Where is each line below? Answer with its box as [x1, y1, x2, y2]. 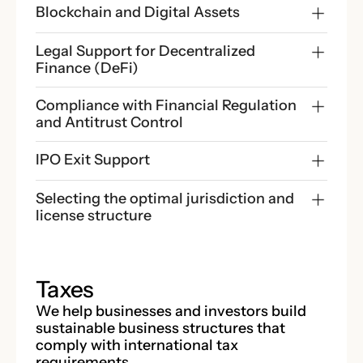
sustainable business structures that [36, 319, 285, 338]
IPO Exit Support [36, 150, 150, 169]
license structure [36, 207, 152, 225]
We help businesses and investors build [36, 302, 306, 321]
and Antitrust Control [36, 113, 183, 131]
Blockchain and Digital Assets [36, 2, 240, 21]
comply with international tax [36, 336, 238, 355]
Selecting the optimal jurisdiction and [36, 190, 294, 208]
